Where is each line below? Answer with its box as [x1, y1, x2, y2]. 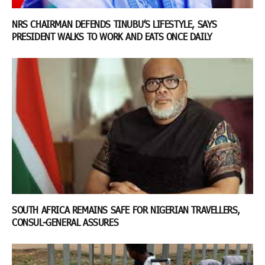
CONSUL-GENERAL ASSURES [12, 216, 121, 228]
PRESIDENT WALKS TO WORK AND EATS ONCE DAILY [12, 31, 215, 43]
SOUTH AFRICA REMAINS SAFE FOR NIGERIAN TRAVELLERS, [12, 203, 241, 215]
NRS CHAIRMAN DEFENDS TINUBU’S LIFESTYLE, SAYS [12, 18, 218, 30]
